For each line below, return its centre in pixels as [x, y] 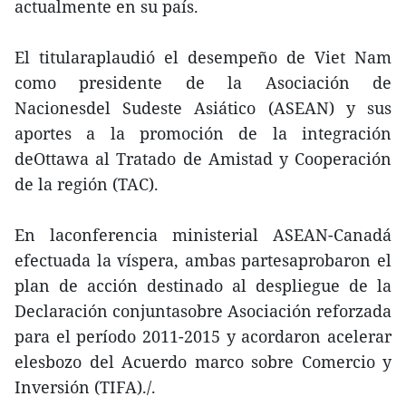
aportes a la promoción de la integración [203, 133]
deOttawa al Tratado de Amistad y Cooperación [203, 159]
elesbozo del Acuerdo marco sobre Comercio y [203, 362]
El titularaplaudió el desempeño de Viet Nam [203, 57]
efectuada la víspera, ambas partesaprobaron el [203, 260]
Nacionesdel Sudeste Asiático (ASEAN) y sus [203, 108]
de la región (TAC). [87, 184]
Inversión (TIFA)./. [85, 387]
